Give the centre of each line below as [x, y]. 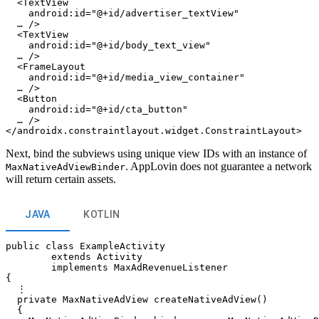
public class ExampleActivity [85, 246]
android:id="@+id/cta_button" [97, 110]
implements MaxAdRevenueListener [117, 268]
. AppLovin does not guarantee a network [219, 167]
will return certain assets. [61, 179]
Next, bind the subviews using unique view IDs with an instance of [156, 154]
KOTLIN [102, 214]
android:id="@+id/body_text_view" [108, 46]
